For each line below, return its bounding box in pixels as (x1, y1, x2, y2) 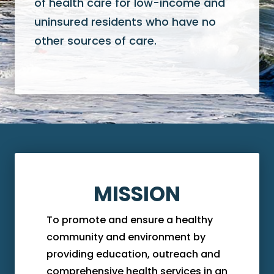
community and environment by (46, 229, 206, 244)
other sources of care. (34, 32, 157, 48)
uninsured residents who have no (34, 13, 216, 29)
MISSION (94, 179, 180, 209)
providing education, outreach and (46, 246, 220, 261)
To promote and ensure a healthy (46, 212, 213, 227)
